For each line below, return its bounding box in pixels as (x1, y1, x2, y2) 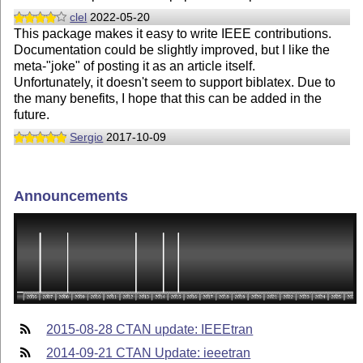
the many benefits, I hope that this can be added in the (14, 92, 322, 106)
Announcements (14, 187, 129, 204)
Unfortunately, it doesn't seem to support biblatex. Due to (14, 75, 336, 90)
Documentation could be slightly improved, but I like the (14, 43, 331, 58)
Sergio (70, 130, 104, 143)
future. (14, 108, 50, 122)
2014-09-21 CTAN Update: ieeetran (46, 345, 251, 360)
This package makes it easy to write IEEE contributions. (14, 27, 332, 41)
